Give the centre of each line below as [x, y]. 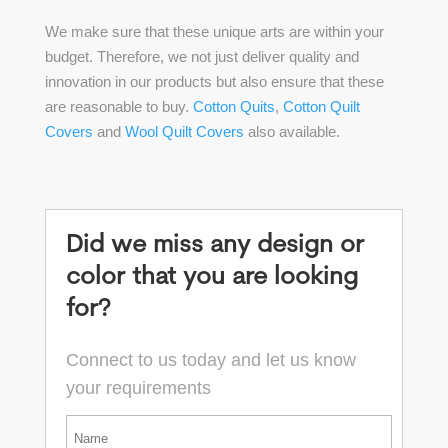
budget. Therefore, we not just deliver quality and [201, 56]
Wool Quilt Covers [184, 131]
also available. [293, 131]
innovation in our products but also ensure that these [214, 81]
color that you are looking [211, 277]
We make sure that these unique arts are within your [214, 31]
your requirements [138, 388]
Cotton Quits [233, 106]
